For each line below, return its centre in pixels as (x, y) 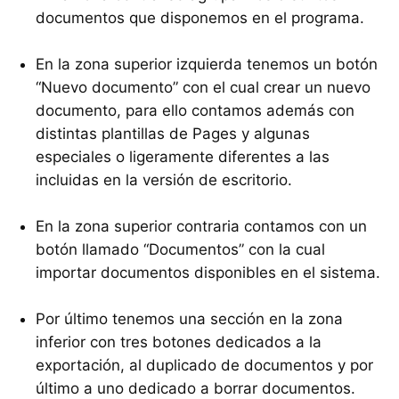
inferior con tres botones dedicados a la (179, 342)
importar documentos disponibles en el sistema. (208, 273)
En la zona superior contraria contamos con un (201, 227)
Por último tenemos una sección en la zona (189, 319)
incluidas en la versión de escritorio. (164, 180)
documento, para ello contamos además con (195, 111)
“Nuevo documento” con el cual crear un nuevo (203, 88)
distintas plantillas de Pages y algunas (173, 134)
